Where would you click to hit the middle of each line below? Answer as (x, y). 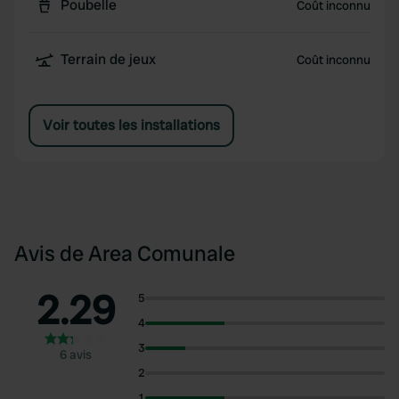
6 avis (76, 354)
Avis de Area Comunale (125, 253)
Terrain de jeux (108, 59)
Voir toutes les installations (131, 125)
